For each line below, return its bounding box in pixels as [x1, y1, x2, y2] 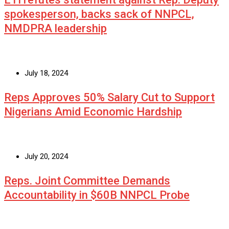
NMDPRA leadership [4, 22, 107, 35]
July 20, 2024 [25, 152, 68, 162]
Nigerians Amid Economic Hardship [4, 105, 182, 119]
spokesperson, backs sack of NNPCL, [4, 8, 194, 21]
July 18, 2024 [25, 68, 68, 78]
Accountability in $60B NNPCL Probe [4, 189, 190, 202]
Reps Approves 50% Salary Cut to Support [4, 91, 215, 104]
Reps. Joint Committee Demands [4, 174, 170, 188]
